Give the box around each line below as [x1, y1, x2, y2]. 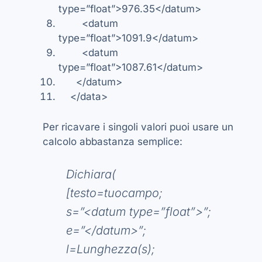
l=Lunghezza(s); [66, 242, 155, 257]
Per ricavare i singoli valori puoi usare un [43, 121, 233, 133]
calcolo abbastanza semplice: [43, 136, 182, 148]
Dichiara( [66, 167, 116, 182]
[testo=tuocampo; [66, 186, 163, 201]
